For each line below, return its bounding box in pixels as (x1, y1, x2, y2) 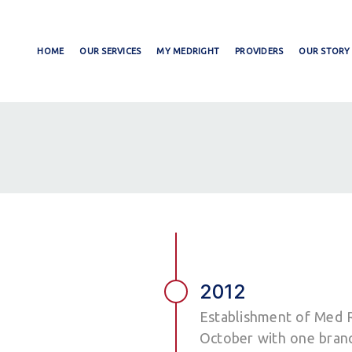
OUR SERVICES (79, 46, 141, 56)
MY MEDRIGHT (156, 46, 219, 56)
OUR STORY (299, 46, 350, 56)
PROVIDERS (235, 46, 284, 56)
